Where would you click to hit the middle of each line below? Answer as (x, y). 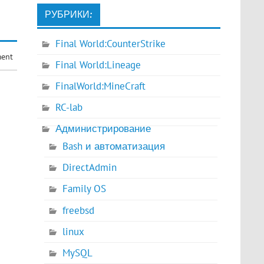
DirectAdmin (89, 168)
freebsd (78, 210)
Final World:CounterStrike (111, 44)
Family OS (84, 189)
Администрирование (103, 129)
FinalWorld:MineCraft (101, 86)
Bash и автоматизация (113, 146)
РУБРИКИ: (68, 14)
